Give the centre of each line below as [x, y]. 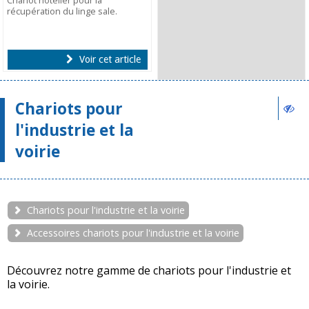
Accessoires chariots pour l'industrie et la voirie [133, 232]
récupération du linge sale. [62, 11]
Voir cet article [108, 60]
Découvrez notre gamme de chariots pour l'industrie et [149, 271]
